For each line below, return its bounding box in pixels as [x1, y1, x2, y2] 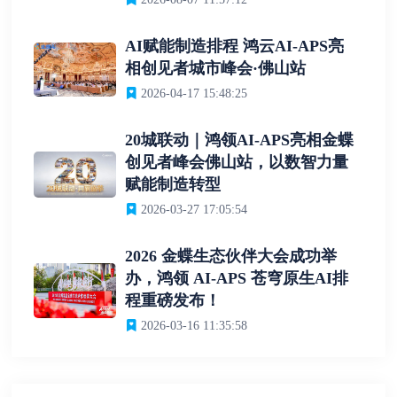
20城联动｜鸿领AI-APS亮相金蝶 [125, 131, 354, 150]
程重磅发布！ [125, 292, 222, 310]
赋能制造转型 [125, 175, 222, 194]
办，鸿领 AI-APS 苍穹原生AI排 [125, 269, 349, 288]
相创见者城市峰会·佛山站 [125, 59, 307, 78]
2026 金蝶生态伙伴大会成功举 [125, 247, 338, 266]
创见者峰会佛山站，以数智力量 [125, 153, 349, 172]
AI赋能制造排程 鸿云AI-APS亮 [125, 37, 345, 56]
